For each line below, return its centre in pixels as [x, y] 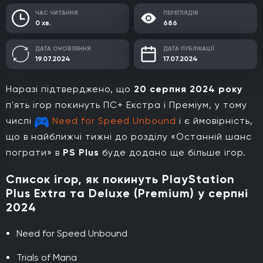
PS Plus [81, 152]
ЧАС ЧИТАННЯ [57, 13]
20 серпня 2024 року [188, 89]
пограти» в [34, 152]
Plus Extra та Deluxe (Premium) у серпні [127, 193]
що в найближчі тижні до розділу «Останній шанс [129, 136]
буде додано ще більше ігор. [173, 152]
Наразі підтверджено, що [70, 89]
